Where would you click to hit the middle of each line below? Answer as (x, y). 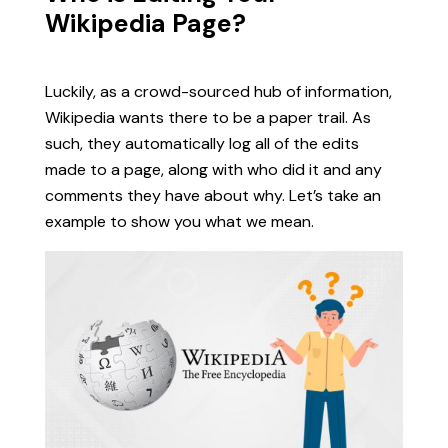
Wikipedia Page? (145, 23)
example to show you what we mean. (179, 221)
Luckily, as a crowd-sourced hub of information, (218, 91)
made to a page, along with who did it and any (213, 169)
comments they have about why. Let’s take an (212, 195)
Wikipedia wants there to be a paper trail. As (207, 117)
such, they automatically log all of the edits (201, 143)
